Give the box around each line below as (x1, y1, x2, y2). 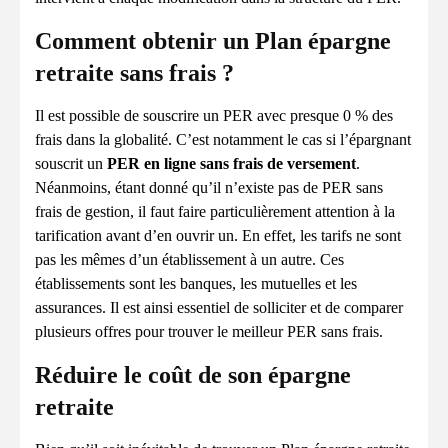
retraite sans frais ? (35, 60, 234, 86)
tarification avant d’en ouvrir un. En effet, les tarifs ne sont (35, 227, 401, 244)
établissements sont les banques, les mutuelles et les (35, 275, 357, 292)
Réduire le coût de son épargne (35, 362, 351, 388)
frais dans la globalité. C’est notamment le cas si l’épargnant (35, 131, 411, 148)
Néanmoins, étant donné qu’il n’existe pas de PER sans (35, 179, 383, 196)
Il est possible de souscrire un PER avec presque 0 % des (35, 107, 393, 124)
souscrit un (35, 155, 107, 172)
